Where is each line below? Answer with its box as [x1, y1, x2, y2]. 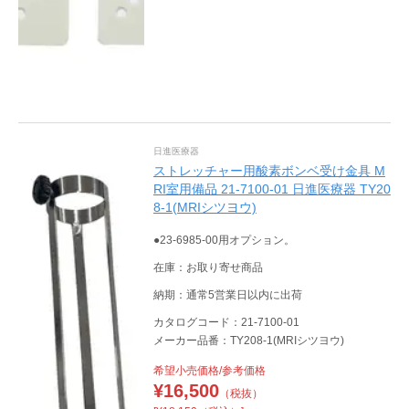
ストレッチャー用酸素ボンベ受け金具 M [152, 163, 385, 178]
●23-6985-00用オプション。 [152, 233, 295, 246]
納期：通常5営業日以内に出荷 [152, 288, 302, 301]
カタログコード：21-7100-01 [152, 315, 299, 329]
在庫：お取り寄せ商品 [152, 260, 263, 274]
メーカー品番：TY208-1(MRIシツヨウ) [152, 333, 344, 347]
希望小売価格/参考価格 [152, 363, 266, 377]
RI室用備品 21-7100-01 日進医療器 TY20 [152, 181, 391, 196]
